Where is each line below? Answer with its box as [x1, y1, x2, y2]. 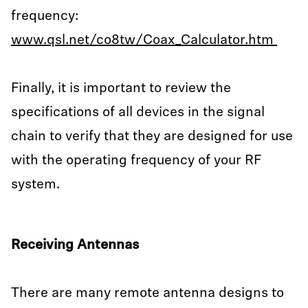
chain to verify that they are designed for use [11, 130, 293, 144]
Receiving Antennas [11, 239, 140, 252]
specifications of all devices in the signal [11, 106, 265, 120]
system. [11, 178, 63, 192]
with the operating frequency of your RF [11, 154, 261, 168]
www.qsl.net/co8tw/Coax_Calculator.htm [11, 34, 277, 47]
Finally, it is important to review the [11, 82, 231, 96]
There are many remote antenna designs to [11, 287, 284, 300]
